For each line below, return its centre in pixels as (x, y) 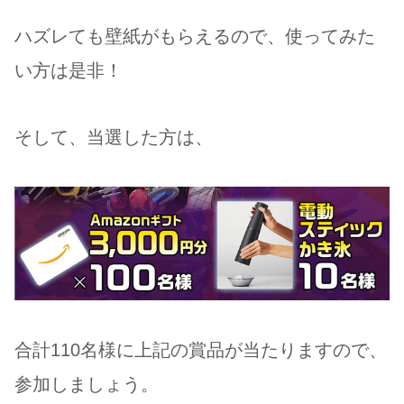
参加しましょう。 (87, 385)
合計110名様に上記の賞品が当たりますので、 (201, 350)
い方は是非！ (69, 70)
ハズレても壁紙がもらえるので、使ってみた (195, 36)
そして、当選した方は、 (114, 137)
